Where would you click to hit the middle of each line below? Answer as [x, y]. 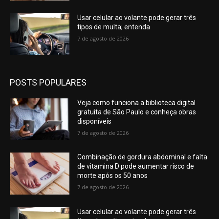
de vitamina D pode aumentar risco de [136, 166]
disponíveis [95, 121]
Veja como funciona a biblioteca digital [137, 102]
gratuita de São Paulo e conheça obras [137, 112]
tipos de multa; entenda [114, 27]
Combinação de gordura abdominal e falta [142, 157]
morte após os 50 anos [113, 176]
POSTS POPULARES [48, 82]
